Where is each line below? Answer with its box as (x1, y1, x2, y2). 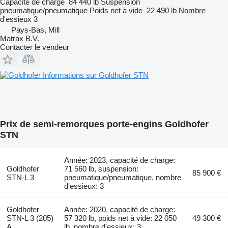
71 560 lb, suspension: (64, 164, 139, 173)
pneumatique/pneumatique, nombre (64, 173, 182, 182)
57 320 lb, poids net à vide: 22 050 (64, 213, 177, 222)
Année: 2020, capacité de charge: (64, 205, 176, 214)
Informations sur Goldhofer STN (43, 70, 149, 79)
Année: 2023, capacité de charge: (64, 155, 176, 164)
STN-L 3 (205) (6, 213, 53, 222)
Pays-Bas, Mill (11, 25, 60, 34)
